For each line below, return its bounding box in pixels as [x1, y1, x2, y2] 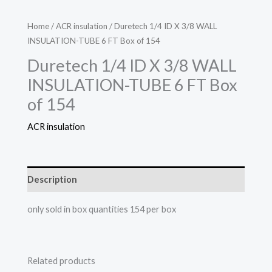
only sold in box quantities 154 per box [27, 203, 176, 214]
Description [27, 174, 77, 185]
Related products [27, 255, 95, 266]
